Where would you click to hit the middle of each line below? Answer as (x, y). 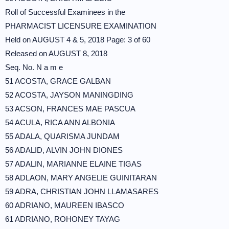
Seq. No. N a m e (34, 67)
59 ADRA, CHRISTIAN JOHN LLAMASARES (82, 191)
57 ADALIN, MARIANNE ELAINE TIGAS (73, 164)
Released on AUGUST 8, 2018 (56, 53)
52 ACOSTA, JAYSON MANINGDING (69, 95)
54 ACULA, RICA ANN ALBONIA (60, 122)
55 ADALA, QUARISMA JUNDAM (62, 136)
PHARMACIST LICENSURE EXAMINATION (81, 26)
